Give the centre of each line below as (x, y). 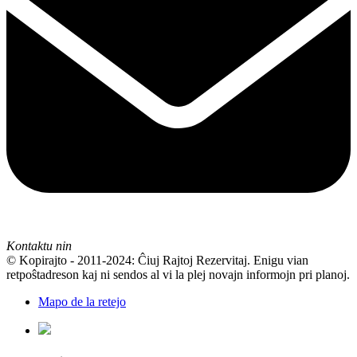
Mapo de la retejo (82, 302)
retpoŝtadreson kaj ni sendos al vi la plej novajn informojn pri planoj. (178, 275)
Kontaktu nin (39, 246)
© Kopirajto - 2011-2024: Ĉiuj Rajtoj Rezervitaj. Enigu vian (157, 261)
